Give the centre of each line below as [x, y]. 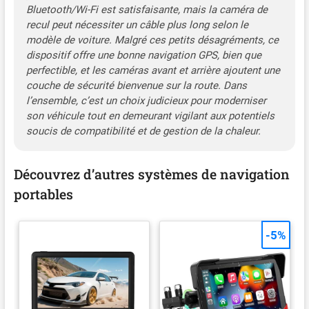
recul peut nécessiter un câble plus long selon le [137, 24]
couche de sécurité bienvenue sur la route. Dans [136, 85]
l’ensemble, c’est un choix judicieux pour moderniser [146, 100]
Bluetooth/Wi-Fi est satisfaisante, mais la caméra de [147, 9]
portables [43, 194]
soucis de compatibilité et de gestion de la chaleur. [143, 131]
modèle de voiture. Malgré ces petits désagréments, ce [152, 40]
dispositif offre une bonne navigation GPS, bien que [143, 55]
